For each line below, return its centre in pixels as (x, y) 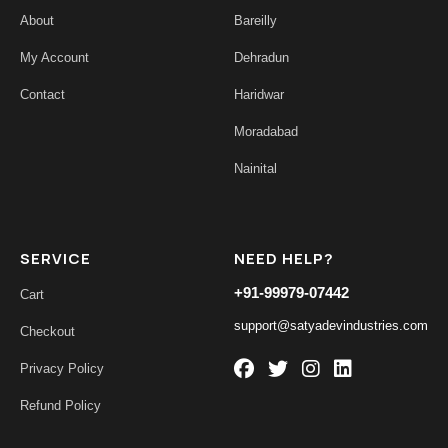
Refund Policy (60, 406)
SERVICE (55, 259)
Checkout (47, 332)
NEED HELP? (284, 259)
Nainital (255, 169)
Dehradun (261, 58)
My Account (54, 58)
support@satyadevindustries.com (331, 326)
